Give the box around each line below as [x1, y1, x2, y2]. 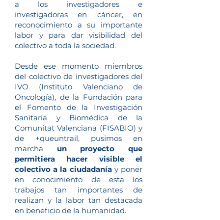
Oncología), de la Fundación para [15, 92, 142, 102]
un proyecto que [56, 144, 143, 153]
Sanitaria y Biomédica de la [15, 113, 142, 122]
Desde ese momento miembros [15, 61, 142, 71]
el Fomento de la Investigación [15, 103, 142, 112]
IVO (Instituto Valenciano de [15, 82, 142, 91]
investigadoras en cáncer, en [15, 10, 142, 19]
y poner [111, 165, 143, 174]
